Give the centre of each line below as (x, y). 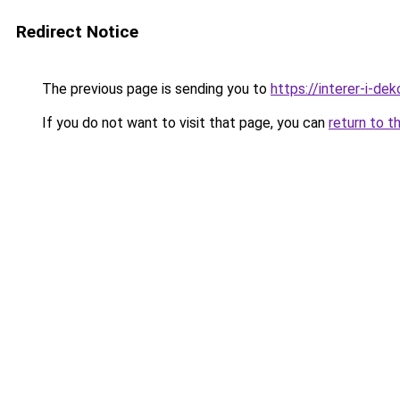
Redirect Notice (77, 32)
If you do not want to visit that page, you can (183, 123)
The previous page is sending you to (154, 89)
